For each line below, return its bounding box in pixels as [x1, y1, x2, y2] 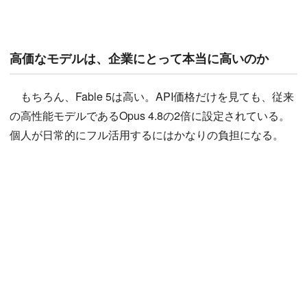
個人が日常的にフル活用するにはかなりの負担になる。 [10, 127, 284, 143]
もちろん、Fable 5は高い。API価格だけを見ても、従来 [10, 88, 294, 105]
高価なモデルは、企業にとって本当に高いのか [10, 49, 269, 68]
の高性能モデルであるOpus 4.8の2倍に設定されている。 [10, 108, 290, 124]
